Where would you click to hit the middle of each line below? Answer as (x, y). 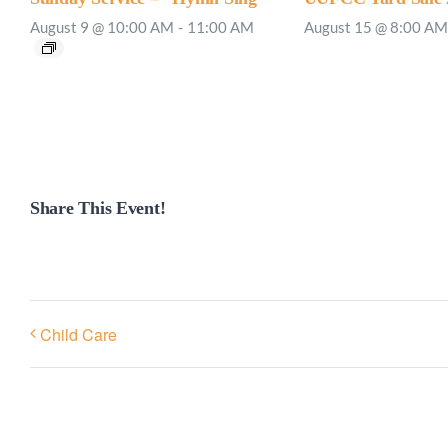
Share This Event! (98, 208)
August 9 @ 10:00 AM (102, 27)
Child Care (78, 335)
